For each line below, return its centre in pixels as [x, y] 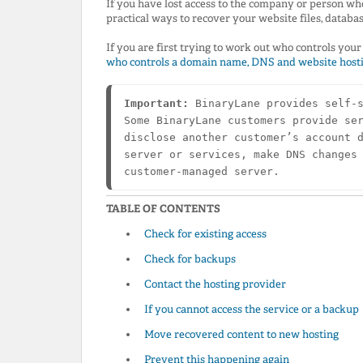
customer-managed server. [202, 171]
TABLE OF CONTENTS [163, 208]
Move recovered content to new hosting [241, 334]
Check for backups [190, 258]
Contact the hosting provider [215, 284]
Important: [156, 103]
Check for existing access [205, 233]
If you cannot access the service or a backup [251, 309]
